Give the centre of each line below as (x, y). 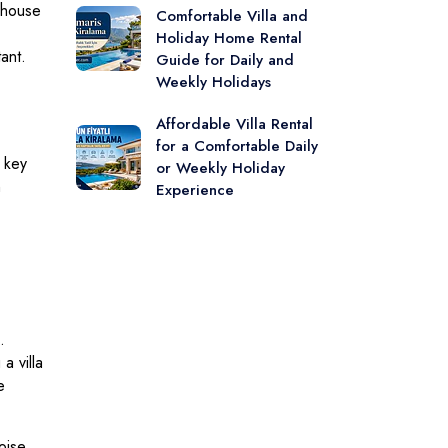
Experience (195, 190)
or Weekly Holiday (220, 168)
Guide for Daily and (225, 60)
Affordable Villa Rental (234, 124)
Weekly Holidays (213, 82)
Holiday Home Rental (229, 38)
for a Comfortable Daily (237, 146)
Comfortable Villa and (232, 16)
